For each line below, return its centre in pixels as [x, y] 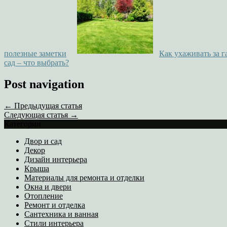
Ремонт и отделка [55, 205]
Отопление [44, 196]
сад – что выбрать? [36, 63]
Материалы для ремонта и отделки [84, 177]
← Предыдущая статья [43, 105]
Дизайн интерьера [56, 159]
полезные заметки [35, 54]
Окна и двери [48, 186]
